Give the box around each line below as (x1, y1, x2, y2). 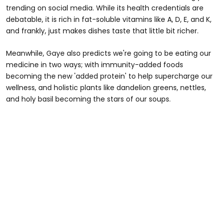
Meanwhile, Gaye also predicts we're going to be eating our (6, 48, 211, 59)
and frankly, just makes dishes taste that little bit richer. (6, 26, 199, 36)
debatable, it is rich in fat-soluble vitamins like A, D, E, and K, (6, 14, 212, 25)
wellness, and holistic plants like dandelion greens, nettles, (6, 83, 206, 93)
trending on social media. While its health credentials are (6, 3, 204, 13)
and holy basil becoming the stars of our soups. (6, 94, 171, 105)
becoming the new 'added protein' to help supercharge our (6, 71, 213, 82)
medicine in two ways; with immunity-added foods (6, 60, 183, 70)
